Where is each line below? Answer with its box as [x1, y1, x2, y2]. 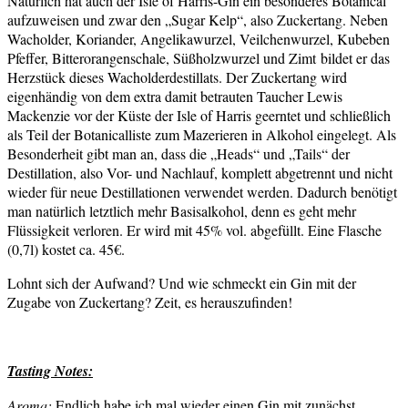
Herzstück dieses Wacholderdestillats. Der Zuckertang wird [7, 67, 347, 87]
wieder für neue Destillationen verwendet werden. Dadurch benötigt [7, 182, 397, 202]
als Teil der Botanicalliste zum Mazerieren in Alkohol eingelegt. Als [7, 125, 396, 145]
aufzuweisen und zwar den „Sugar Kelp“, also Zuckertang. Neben [7, 10, 388, 30]
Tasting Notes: [7, 361, 93, 382]
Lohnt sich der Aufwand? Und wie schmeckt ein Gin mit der [7, 273, 356, 293]
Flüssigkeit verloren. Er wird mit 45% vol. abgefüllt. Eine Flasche [7, 220, 382, 240]
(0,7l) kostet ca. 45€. [7, 240, 125, 260]
